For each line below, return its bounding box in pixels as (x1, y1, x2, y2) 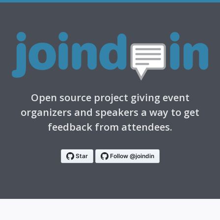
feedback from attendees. (48, 120, 172, 134)
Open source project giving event (30, 91, 190, 104)
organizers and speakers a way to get (21, 106, 199, 119)
